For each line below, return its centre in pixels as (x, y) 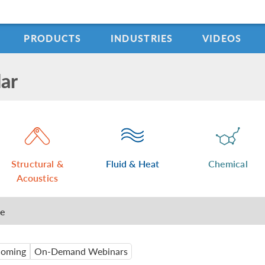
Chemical (228, 164)
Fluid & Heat (132, 164)
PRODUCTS (53, 38)
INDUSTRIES (142, 38)
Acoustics (37, 178)
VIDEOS (222, 38)
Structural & (37, 164)
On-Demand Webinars (81, 251)
